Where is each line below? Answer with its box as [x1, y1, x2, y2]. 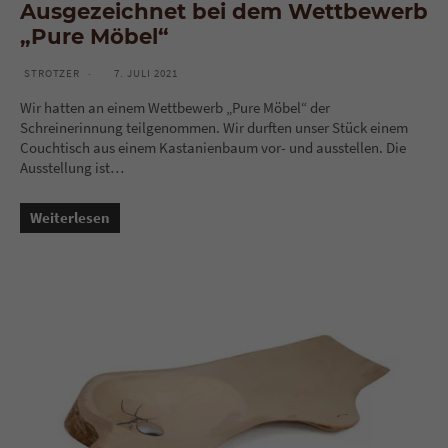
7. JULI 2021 [114, 66, 178, 81]
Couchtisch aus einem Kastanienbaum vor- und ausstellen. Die [20, 138, 406, 158]
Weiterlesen [30, 208, 110, 228]
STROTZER [24, 66, 80, 81]
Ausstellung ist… [20, 158, 124, 178]
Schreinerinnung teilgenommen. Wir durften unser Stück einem [20, 118, 408, 138]
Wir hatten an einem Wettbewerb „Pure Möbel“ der [20, 98, 330, 118]
